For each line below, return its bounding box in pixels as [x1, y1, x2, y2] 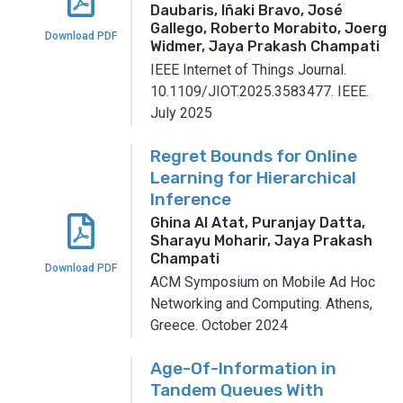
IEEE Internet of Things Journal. [150, 60, 346, 78]
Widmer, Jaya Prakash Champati [150, 37, 380, 55]
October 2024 [201, 316, 288, 334]
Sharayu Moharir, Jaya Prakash [150, 231, 372, 249]
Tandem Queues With [150, 379, 324, 400]
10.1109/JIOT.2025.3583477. [150, 82, 334, 100]
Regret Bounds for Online [150, 145, 357, 166]
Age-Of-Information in [150, 357, 336, 379]
